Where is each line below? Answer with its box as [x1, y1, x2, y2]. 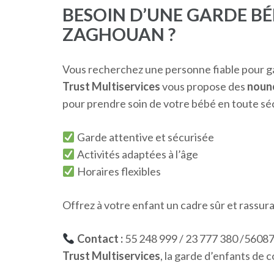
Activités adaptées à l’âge [75, 147, 198, 161]
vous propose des [160, 79, 247, 93]
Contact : [76, 231, 123, 245]
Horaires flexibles [75, 164, 161, 178]
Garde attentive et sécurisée [75, 130, 214, 144]
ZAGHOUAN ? [62, 23, 176, 45]
